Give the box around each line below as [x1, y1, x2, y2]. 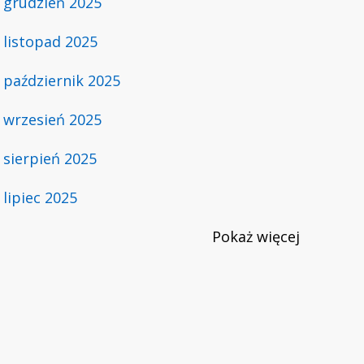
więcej [257, 227, 300, 246]
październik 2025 [2, 71, 120, 90]
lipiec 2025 [2, 188, 77, 207]
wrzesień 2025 [2, 110, 102, 129]
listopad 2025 [2, 32, 97, 51]
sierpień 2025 [2, 149, 97, 168]
